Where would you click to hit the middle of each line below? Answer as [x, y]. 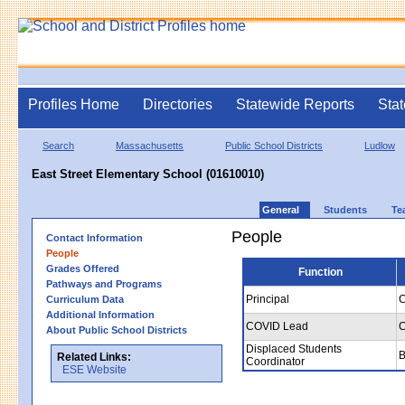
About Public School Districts [117, 330]
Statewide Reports [295, 104]
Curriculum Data [85, 299]
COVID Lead [277, 326]
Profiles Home [74, 104]
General [281, 209]
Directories [178, 104]
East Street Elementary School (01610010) [148, 174]
